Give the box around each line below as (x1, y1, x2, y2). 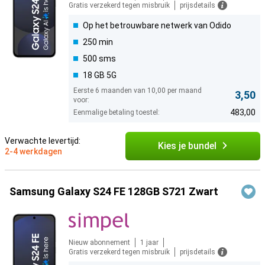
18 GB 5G (83, 70, 117, 80)
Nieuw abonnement (69, 238, 130, 247)
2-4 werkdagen (5, 147, 62, 157)
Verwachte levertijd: (5, 136, 80, 146)
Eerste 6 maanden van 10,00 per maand (73, 86, 202, 95)
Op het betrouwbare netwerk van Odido (83, 21, 231, 31)
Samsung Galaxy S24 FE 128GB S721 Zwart (9, 185, 218, 198)
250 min (83, 37, 113, 47)
